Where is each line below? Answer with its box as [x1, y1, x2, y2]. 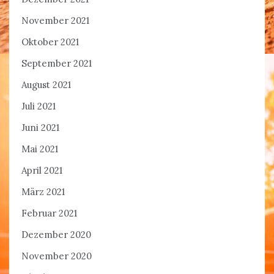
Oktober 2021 [21, 36, 79, 48]
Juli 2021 [21, 100, 56, 113]
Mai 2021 [21, 143, 58, 155]
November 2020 [21, 250, 92, 262]
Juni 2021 [21, 122, 59, 134]
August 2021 [21, 79, 71, 91]
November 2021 [21, 15, 89, 27]
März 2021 [21, 186, 65, 198]
